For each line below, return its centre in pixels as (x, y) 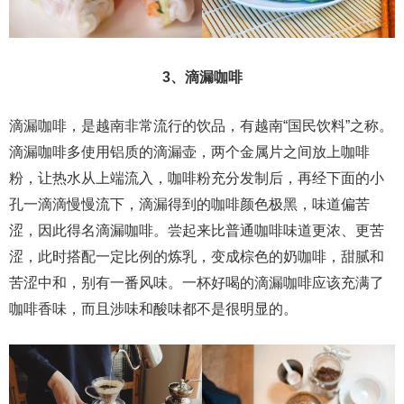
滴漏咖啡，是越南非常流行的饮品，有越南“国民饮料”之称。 (201, 126)
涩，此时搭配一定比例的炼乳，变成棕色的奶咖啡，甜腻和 (197, 257)
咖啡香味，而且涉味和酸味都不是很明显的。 (153, 309)
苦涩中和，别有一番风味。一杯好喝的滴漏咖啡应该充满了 (197, 283)
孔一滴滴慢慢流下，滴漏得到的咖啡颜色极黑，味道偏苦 (189, 205)
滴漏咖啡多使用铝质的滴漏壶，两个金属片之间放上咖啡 (189, 152)
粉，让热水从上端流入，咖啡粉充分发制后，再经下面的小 (197, 179)
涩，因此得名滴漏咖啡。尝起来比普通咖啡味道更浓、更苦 (197, 231)
